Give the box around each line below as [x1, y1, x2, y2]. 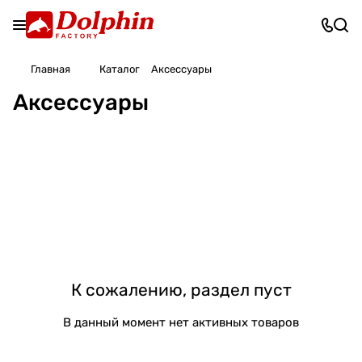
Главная [31, 63, 70, 75]
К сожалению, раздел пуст [70, 279, 292, 300]
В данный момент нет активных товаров [63, 314, 299, 330]
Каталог [99, 63, 140, 75]
